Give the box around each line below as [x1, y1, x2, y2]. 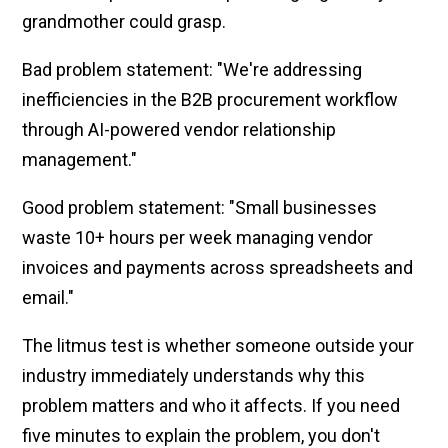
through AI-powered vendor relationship [22, 118, 337, 140]
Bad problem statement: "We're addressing [22, 58, 363, 80]
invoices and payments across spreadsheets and [22, 256, 414, 278]
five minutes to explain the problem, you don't [22, 424, 381, 446]
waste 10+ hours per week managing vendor [22, 226, 374, 248]
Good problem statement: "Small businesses [22, 196, 378, 218]
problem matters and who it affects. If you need [22, 394, 401, 416]
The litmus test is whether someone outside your [22, 334, 415, 356]
